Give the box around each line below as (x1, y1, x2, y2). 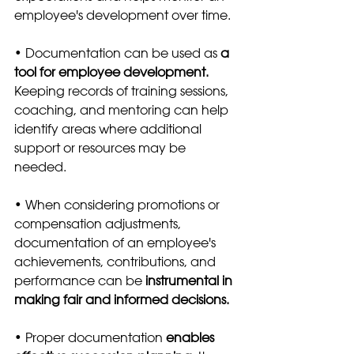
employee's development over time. (14, 6, 234, 23)
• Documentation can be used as (14, 44, 220, 61)
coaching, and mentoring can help (14, 101, 232, 118)
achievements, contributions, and (14, 253, 219, 269)
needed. (14, 158, 66, 175)
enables (166, 329, 217, 345)
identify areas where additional (14, 120, 205, 137)
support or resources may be (14, 139, 189, 156)
